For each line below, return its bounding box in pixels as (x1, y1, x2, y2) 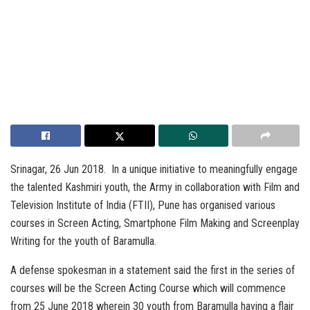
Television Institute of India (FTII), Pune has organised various (10, 198, 275, 212)
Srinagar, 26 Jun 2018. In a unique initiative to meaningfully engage (10, 162, 298, 176)
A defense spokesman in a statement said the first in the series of (10, 263, 295, 277)
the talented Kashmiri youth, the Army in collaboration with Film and (10, 180, 300, 194)
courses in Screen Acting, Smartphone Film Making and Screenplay (10, 216, 300, 230)
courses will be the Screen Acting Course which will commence (10, 281, 286, 295)
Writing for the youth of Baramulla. (10, 234, 156, 248)
